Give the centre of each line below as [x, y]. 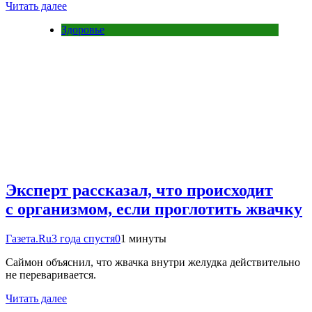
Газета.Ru [29, 239]
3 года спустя [83, 239]
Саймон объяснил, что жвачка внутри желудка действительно [153, 263]
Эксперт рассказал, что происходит [139, 190]
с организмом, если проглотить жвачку [154, 209]
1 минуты [143, 239]
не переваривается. [51, 275]
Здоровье [83, 29]
